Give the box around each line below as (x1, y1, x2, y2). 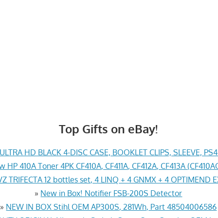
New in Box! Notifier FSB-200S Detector (40, 188, 182, 198)
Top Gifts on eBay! (59, 121, 158, 136)
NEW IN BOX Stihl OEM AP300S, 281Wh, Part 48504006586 (6, 201, 217, 212)
